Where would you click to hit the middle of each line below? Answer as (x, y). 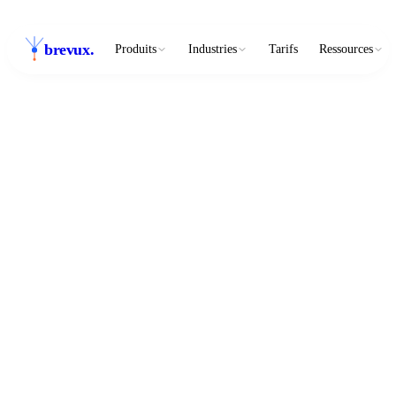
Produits (136, 49)
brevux (67, 49)
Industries (213, 49)
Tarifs (284, 49)
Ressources (346, 49)
